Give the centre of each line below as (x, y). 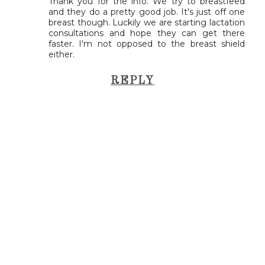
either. (62, 54)
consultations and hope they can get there (147, 33)
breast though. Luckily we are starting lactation (147, 22)
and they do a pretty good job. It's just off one (147, 12)
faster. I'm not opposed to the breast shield (147, 43)
